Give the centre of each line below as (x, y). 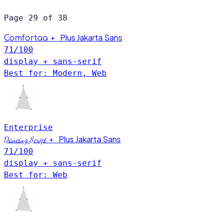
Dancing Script (26, 139)
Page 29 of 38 (36, 18)
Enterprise (28, 127)
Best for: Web (36, 175)
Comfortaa (27, 38)
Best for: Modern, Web (55, 73)
